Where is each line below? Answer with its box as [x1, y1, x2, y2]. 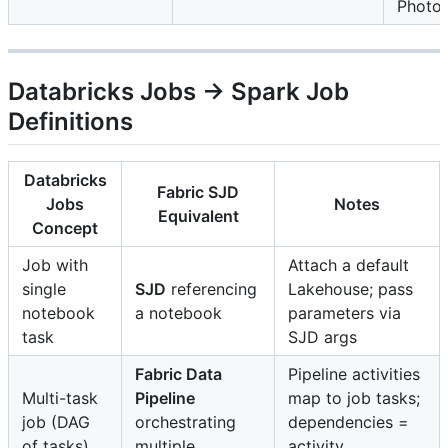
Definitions [8, 107, 133, 136]
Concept [32, 218, 98, 239]
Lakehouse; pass [288, 279, 413, 300]
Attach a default [288, 255, 409, 276]
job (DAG [22, 412, 90, 433]
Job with [22, 255, 88, 276]
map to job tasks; [288, 388, 420, 409]
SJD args [288, 327, 357, 348]
